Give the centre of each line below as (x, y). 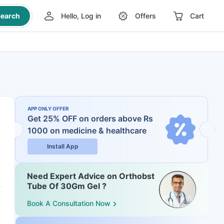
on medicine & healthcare (98, 130)
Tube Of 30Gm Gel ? (67, 186)
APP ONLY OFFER (48, 108)
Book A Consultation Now (69, 203)
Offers (145, 16)
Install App (62, 146)
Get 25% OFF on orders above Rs (90, 118)
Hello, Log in (81, 16)
